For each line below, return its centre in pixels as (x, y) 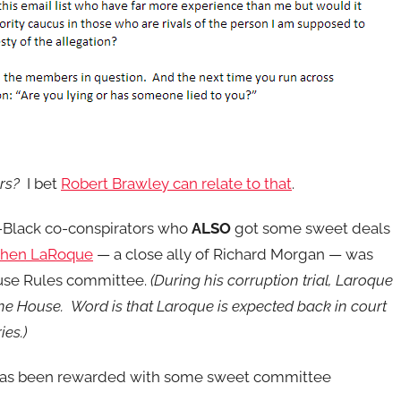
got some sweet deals (311, 228)
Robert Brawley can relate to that (176, 183)
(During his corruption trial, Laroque (270, 280)
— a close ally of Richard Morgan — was (233, 254)
